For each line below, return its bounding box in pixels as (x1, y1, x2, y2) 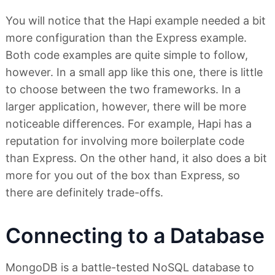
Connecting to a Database (6, 222, 265, 248)
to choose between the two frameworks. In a (6, 82, 241, 96)
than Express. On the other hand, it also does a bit (6, 151, 267, 165)
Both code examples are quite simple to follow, (6, 48, 248, 61)
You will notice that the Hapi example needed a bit (6, 14, 266, 27)
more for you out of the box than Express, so (6, 168, 240, 182)
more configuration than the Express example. (6, 31, 247, 44)
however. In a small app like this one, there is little (6, 65, 263, 79)
